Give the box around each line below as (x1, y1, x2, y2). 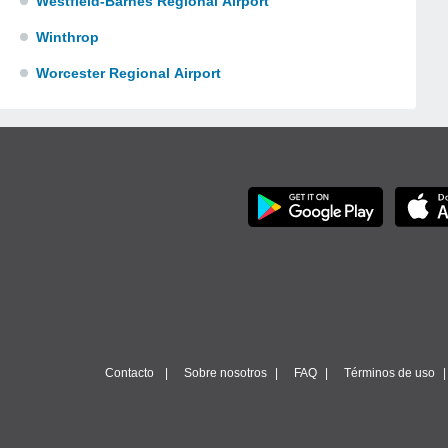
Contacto (105, 366, 154, 380)
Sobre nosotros (184, 366, 267, 380)
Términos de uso (344, 366, 435, 380)
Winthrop (36, 29, 99, 45)
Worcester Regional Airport (36, 65, 221, 81)
